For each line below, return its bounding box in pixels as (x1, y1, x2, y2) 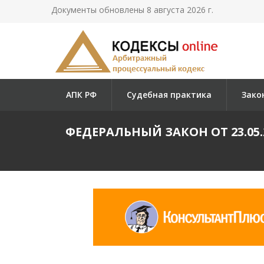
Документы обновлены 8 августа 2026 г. (51, 4, 213, 15)
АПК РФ (66, 89, 97, 100)
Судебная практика (127, 89, 212, 100)
